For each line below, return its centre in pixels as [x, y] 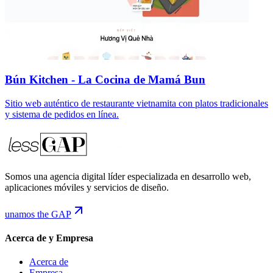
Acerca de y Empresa [49, 238]
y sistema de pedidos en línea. [62, 114]
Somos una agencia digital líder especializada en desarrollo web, [128, 176]
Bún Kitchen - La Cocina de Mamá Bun [105, 80]
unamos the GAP [38, 214]
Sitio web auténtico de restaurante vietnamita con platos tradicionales [136, 103]
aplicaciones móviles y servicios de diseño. [87, 187]
